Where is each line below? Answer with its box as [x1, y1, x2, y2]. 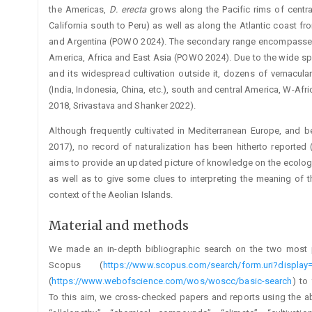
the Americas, [49, 4, 110, 15]
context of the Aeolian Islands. [49, 189, 173, 201]
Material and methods [49, 217, 189, 234]
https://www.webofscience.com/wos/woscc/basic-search [52, 275, 292, 286]
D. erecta [109, 4, 147, 15]
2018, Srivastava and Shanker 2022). [49, 100, 196, 111]
